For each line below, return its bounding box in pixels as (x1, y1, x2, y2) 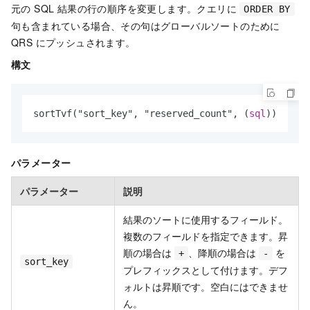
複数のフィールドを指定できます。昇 (123, 229, 288, 244)
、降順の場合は (188, 246, 259, 260)
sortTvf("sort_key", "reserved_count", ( (33, 108, 249, 120)
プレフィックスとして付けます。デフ (123, 263, 288, 277)
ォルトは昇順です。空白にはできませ (123, 280, 288, 294)
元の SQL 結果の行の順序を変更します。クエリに (11, 1, 240, 16)
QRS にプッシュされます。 (11, 35, 136, 50)
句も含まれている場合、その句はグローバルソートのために (11, 19, 280, 33)
